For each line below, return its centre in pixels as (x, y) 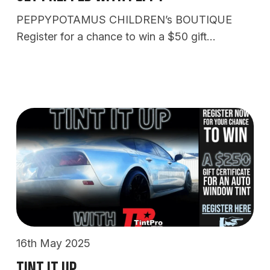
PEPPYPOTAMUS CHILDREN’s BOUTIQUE (124, 19)
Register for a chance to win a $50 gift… (116, 36)
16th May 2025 (53, 243)
